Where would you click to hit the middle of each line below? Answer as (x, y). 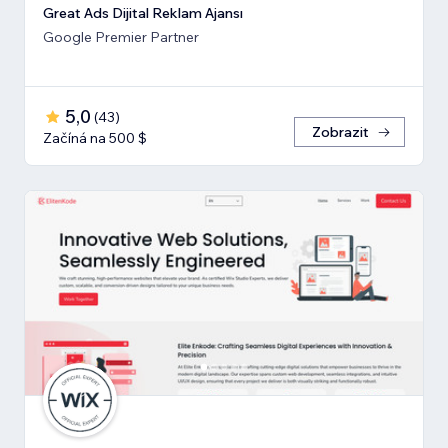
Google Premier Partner (121, 36)
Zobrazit (340, 131)
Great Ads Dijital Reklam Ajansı (143, 12)
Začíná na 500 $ (95, 137)
